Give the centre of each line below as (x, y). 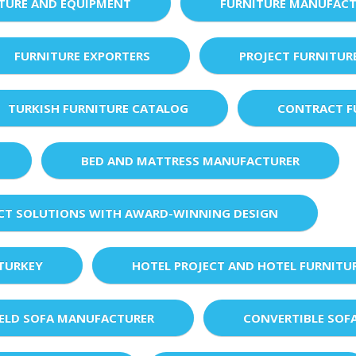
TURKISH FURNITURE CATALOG (98, 108)
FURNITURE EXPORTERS (82, 55)
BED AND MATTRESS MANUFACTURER (190, 160)
